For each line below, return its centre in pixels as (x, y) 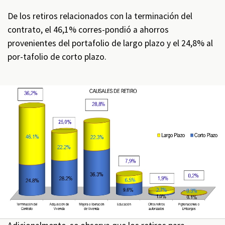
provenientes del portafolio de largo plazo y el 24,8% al (110, 43)
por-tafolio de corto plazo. (57, 57)
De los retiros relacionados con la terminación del (100, 16)
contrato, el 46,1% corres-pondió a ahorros (88, 30)
